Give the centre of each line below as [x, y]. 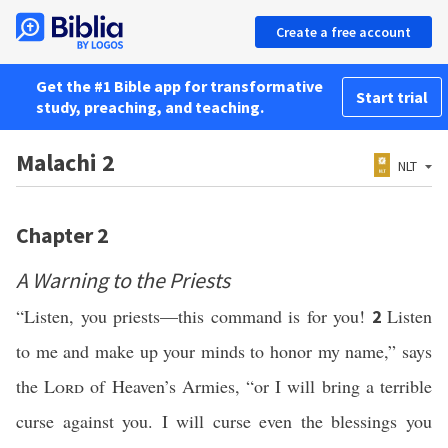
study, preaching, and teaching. [150, 107]
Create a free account [343, 32]
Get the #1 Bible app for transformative [179, 86]
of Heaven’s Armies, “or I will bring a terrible [258, 386]
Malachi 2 [65, 162]
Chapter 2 [62, 235]
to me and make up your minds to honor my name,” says [224, 351]
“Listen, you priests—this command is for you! [194, 316]
